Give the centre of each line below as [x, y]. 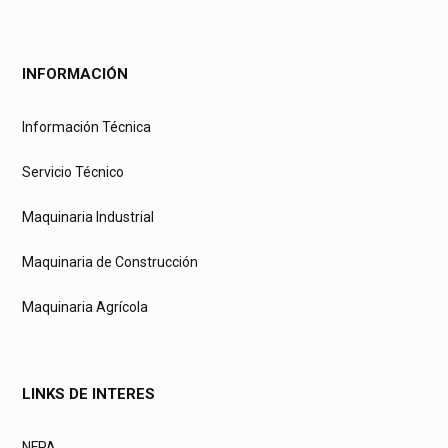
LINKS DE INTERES [88, 394]
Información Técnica [86, 127]
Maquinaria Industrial [88, 217]
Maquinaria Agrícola [85, 307]
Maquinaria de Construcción [110, 262]
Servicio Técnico [73, 172]
